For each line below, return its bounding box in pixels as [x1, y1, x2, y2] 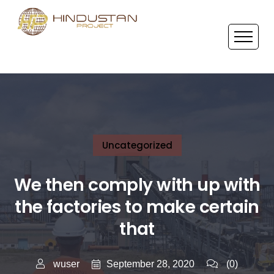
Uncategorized [102, 139, 172, 152]
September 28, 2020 [106, 258, 194, 269]
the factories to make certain [15, 195, 259, 219]
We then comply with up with [13, 173, 261, 197]
